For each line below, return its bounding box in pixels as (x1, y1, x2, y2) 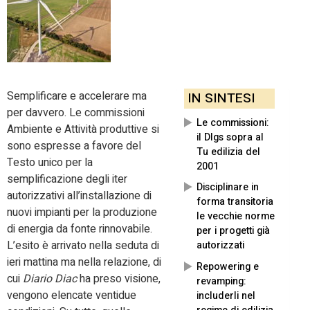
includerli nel (197, 288, 255, 303)
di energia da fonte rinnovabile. (7, 221, 152, 238)
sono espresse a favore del (7, 138, 141, 155)
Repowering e (197, 259, 259, 274)
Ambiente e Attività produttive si (7, 121, 159, 138)
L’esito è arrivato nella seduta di (7, 237, 159, 255)
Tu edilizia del (197, 145, 260, 160)
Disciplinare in (197, 180, 259, 195)
